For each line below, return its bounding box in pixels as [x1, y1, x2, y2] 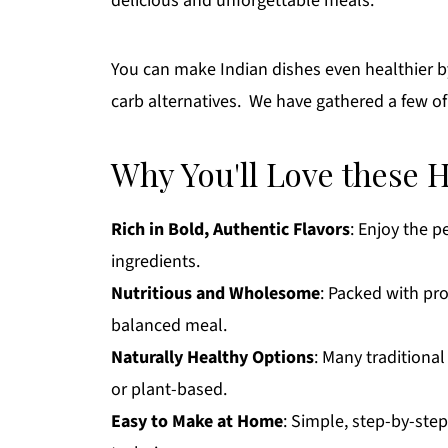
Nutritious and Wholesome [111, 280, 320, 306]
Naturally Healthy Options [111, 344, 314, 370]
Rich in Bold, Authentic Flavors [111, 216, 350, 242]
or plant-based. [111, 376, 227, 402]
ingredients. [111, 248, 200, 274]
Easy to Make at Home [111, 408, 283, 434]
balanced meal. [111, 312, 227, 338]
